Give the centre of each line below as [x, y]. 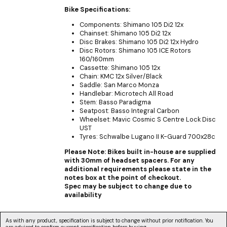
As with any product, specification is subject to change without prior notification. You [109, 220]
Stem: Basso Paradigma [115, 102]
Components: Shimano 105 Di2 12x [131, 25]
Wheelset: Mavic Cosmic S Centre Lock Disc [148, 120]
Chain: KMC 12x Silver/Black [121, 77]
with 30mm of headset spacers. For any [129, 160]
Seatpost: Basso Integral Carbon [129, 111]
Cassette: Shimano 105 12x [120, 68]
